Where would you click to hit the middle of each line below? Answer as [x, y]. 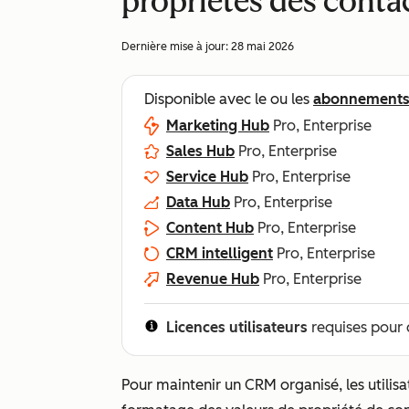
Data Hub [198, 202]
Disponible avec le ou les [229, 99]
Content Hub [210, 228]
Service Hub [207, 177]
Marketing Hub [218, 126]
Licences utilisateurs [237, 327]
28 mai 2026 [262, 47]
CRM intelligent [220, 253]
